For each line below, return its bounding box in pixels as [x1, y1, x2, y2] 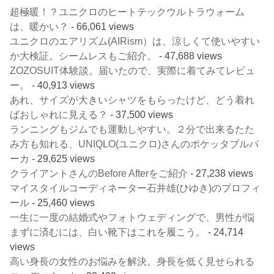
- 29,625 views [29, 153, 95, 165]
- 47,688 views [157, 50, 223, 62]
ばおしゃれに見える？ [10, 109, 108, 120]
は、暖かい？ [10, 21, 69, 32]
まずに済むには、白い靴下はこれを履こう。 [10, 226, 206, 238]
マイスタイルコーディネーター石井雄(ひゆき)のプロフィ [10, 182, 261, 194]
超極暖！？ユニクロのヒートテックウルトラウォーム [10, 6, 245, 18]
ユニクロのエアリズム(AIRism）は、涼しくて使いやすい [10, 35, 261, 47]
